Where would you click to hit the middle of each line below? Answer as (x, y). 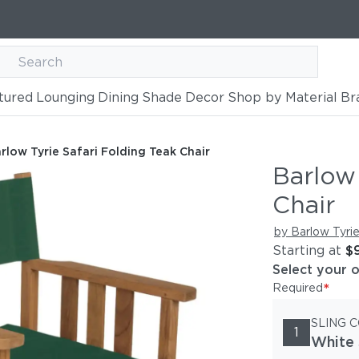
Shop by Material (282, 97)
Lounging (65, 97)
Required (298, 288)
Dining (118, 97)
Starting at (307, 250)
